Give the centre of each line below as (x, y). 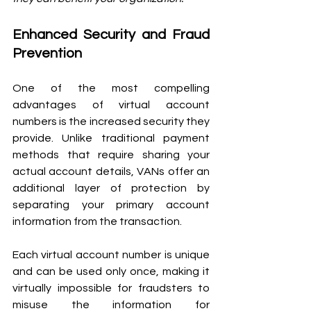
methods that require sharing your (111, 154)
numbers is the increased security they (111, 121)
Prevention (49, 53)
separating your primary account (111, 204)
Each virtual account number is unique (111, 254)
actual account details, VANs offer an (111, 171)
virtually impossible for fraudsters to (111, 288)
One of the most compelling (111, 88)
